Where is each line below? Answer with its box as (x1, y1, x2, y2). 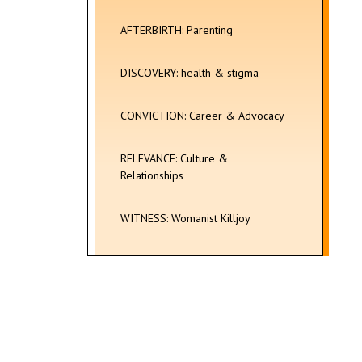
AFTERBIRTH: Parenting (120, 23, 233, 37)
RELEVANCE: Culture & (120, 151, 228, 166)
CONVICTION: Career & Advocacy (120, 108, 284, 123)
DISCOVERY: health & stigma (120, 65, 259, 80)
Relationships (120, 168, 183, 183)
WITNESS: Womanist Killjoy (120, 211, 250, 225)
